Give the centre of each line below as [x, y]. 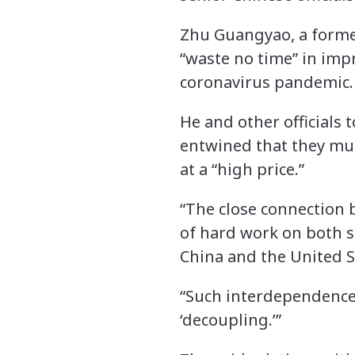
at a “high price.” [242, 170]
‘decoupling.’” [231, 320]
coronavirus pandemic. [267, 82]
